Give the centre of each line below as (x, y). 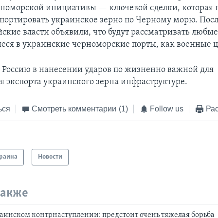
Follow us (167, 109)
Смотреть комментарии (74, 109)
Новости (50, 157)
